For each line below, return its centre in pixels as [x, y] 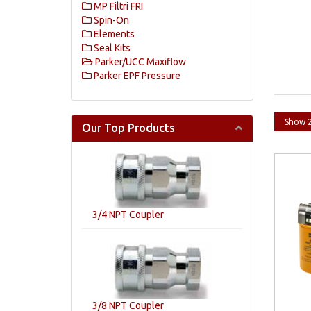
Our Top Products [128, 128]
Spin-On [110, 20]
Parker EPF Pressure [136, 76]
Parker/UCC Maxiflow [140, 62]
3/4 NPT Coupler [128, 215]
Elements [113, 34]
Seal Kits [111, 48]
